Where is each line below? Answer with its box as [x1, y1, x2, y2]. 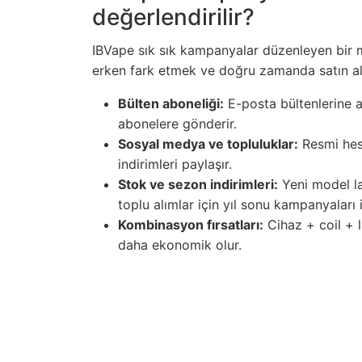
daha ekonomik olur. [118, 237, 242, 254]
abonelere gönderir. [118, 116, 237, 133]
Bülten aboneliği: [118, 95, 224, 112]
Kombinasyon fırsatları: [118, 217, 263, 234]
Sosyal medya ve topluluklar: [118, 136, 298, 153]
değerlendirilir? [92, 3, 255, 32]
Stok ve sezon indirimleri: [118, 176, 278, 193]
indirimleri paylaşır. [118, 156, 232, 173]
